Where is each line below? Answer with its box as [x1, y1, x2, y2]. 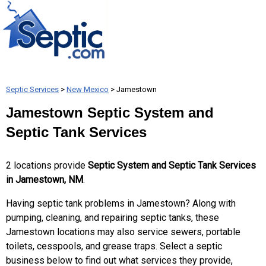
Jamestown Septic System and [6, 104, 214, 121]
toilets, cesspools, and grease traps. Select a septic [6, 240, 222, 252]
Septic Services [6, 85, 59, 94]
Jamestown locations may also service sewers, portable [6, 226, 240, 237]
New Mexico [66, 85, 109, 94]
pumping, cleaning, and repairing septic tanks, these [6, 212, 219, 223]
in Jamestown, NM [6, 174, 83, 185]
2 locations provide [6, 160, 88, 171]
